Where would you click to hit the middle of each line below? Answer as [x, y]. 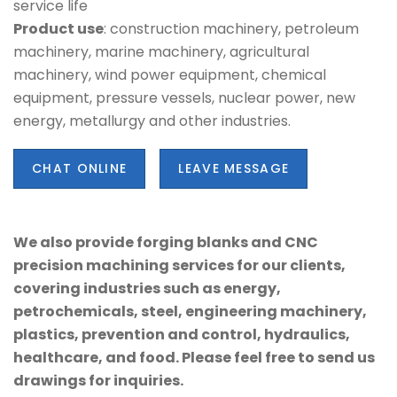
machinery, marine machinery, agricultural [161, 51]
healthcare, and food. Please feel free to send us [194, 358]
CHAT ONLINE [80, 168]
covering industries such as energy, [147, 289]
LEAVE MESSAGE [234, 168]
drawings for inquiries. [98, 381]
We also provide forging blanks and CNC [166, 243]
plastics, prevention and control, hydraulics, [182, 335]
